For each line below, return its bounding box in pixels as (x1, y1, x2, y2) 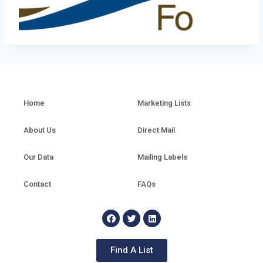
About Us (23, 126, 56, 135)
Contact (23, 180, 51, 189)
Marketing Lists (137, 99, 191, 108)
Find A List (110, 245, 153, 256)
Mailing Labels (137, 153, 187, 162)
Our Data (23, 153, 53, 162)
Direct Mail (137, 126, 175, 135)
